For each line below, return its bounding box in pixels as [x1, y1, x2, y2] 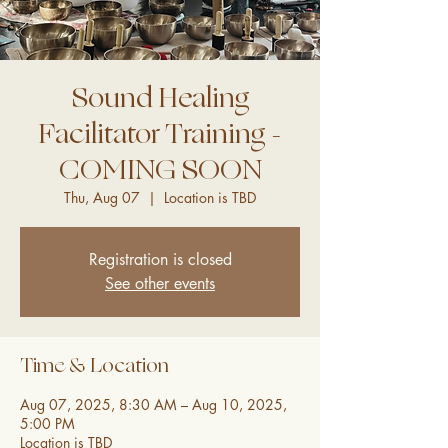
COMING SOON [58, 147, 262, 191]
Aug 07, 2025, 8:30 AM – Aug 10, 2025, [20, 394, 287, 414]
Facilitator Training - [38, 111, 282, 155]
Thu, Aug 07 [64, 187, 140, 207]
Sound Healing [71, 75, 249, 119]
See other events [105, 272, 215, 294]
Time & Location [20, 349, 169, 381]
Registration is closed [88, 248, 232, 270]
